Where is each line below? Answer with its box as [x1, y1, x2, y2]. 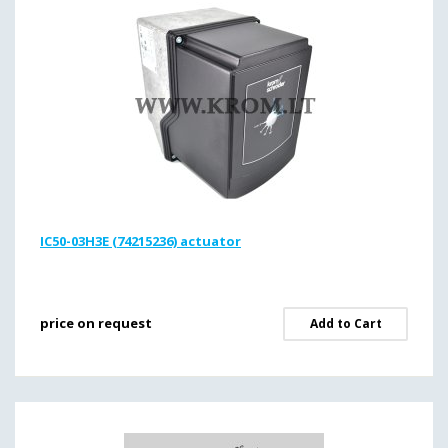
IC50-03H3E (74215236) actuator [40, 232, 241, 250]
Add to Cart [309, 315, 382, 332]
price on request [40, 314, 152, 332]
